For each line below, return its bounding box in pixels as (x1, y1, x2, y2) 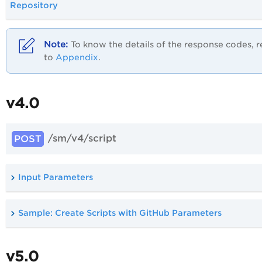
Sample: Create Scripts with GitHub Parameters (18, 208, 222, 218)
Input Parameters (18, 172, 93, 182)
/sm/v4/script (48, 133, 116, 144)
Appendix (56, 53, 98, 63)
